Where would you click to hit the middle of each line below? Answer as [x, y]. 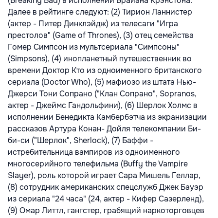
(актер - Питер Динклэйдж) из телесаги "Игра [93, 23]
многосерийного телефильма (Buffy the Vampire [98, 163]
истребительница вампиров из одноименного [94, 152]
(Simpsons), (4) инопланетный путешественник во [100, 58]
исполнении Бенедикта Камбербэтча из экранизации [107, 117]
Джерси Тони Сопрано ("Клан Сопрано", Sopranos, [102, 93]
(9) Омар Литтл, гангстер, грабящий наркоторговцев [106, 210]
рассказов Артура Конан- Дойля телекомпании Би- [104, 128]
